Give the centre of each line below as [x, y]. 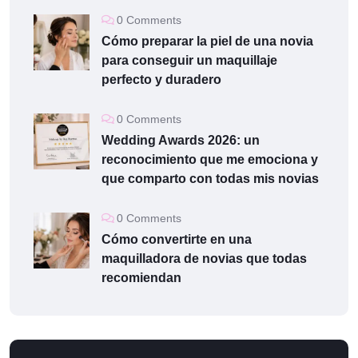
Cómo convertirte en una [177, 239]
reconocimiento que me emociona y [210, 159]
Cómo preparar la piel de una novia [207, 41]
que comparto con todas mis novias [210, 178]
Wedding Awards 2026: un [181, 140]
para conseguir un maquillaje [189, 60]
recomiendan [141, 277]
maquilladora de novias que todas [204, 258]
